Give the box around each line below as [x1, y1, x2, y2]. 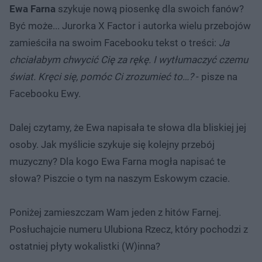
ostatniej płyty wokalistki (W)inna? [9, 240, 160, 252]
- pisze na [194, 71, 237, 82]
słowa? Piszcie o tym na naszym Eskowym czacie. [9, 173, 230, 184]
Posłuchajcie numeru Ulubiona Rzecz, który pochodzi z [9, 223, 248, 235]
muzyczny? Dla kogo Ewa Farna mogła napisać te [9, 156, 226, 167]
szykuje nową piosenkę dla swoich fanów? [58, 3, 244, 15]
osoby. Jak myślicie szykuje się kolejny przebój [9, 139, 215, 150]
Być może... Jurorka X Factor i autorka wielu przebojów [9, 20, 251, 32]
